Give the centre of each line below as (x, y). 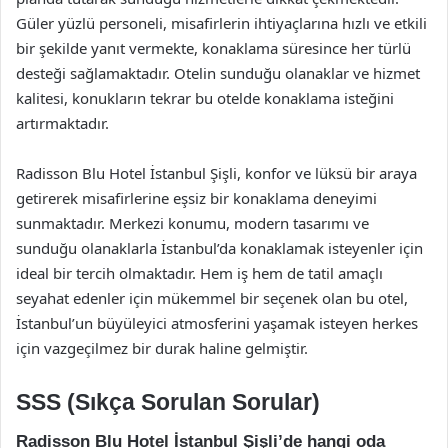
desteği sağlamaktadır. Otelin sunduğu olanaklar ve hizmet (218, 73)
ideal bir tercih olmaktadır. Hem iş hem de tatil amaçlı (199, 273)
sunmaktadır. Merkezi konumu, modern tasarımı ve (192, 223)
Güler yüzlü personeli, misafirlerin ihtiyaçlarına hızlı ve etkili (221, 23)
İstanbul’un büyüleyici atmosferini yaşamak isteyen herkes (217, 323)
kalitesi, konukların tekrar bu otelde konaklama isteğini (205, 98)
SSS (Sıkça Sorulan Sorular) (168, 402)
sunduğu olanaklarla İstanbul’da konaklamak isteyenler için (219, 248)
